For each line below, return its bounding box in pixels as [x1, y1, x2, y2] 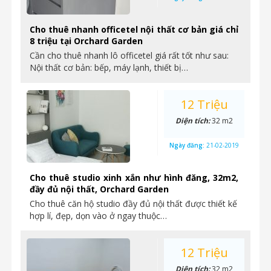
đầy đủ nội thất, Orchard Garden [30, 183, 169, 195]
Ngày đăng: [169, 141, 206, 149]
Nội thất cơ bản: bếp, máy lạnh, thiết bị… [30, 62, 188, 73]
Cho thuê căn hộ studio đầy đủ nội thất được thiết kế [30, 198, 237, 209]
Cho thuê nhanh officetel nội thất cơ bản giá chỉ [30, 24, 238, 35]
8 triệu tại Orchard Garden [30, 35, 143, 47]
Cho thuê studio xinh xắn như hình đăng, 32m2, [30, 172, 238, 183]
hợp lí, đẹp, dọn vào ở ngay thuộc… [30, 210, 167, 221]
